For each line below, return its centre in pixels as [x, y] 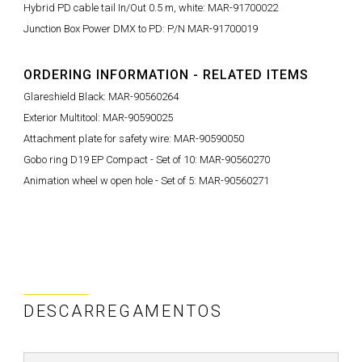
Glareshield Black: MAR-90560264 [101, 96]
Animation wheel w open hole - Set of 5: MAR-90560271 [146, 180]
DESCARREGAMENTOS [123, 311]
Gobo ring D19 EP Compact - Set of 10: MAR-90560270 [147, 159]
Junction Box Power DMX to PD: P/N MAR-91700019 [141, 28]
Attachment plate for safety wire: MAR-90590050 [134, 138]
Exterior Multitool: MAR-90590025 [98, 117]
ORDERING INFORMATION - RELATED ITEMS [166, 74]
